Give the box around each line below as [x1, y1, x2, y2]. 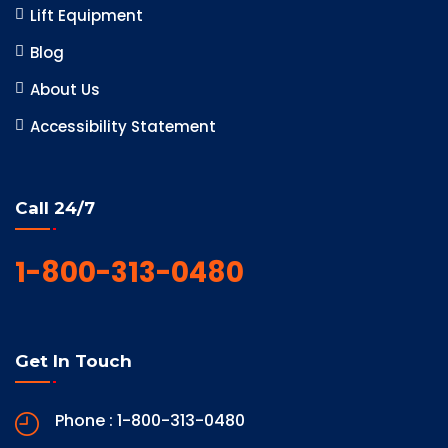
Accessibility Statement [30, 116, 216, 138]
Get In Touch [15, 351, 132, 372]
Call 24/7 [15, 198, 95, 219]
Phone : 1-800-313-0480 [55, 409, 245, 433]
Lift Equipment [30, 5, 143, 27]
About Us [30, 79, 100, 101]
